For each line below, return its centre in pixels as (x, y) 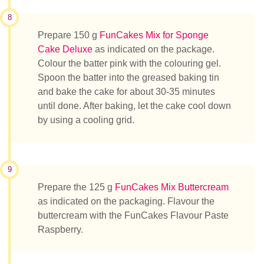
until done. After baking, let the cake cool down (134, 106)
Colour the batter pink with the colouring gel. (129, 64)
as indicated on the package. (154, 49)
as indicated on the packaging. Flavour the (126, 201)
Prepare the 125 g (75, 187)
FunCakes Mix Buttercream (171, 187)
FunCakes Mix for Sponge (153, 35)
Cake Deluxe (65, 49)
